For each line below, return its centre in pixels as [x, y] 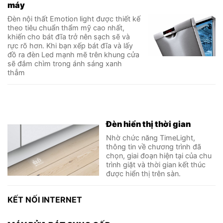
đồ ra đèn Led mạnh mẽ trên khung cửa [73, 55]
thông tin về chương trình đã [154, 146]
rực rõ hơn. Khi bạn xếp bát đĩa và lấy [70, 46]
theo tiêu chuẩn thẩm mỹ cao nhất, [66, 28]
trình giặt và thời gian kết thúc [156, 164]
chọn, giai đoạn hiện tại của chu [159, 155]
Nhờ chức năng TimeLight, [151, 137]
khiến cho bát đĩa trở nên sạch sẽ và [69, 37]
